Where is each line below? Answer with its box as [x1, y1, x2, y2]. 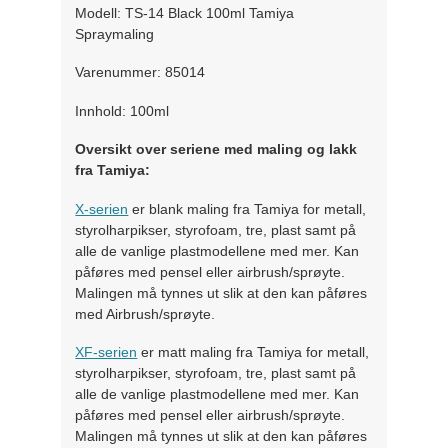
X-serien [75, 200, 129, 217]
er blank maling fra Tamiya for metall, [128, 200, 367, 217]
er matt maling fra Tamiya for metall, [137, 344, 370, 361]
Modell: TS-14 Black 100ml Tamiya [75, 4, 295, 21]
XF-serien [75, 344, 138, 361]
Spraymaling [75, 25, 155, 42]
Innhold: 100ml [75, 102, 170, 119]
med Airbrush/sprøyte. [75, 305, 216, 322]
